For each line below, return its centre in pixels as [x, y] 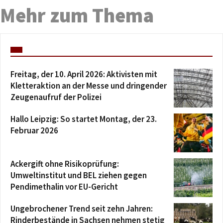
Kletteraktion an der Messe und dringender [89, 85]
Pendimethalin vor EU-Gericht [64, 186]
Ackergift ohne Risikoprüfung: [65, 164]
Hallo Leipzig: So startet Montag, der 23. [84, 119]
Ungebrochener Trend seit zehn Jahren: [82, 208]
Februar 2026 [34, 130]
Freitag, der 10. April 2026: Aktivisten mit [84, 74]
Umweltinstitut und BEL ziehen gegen [79, 175]
